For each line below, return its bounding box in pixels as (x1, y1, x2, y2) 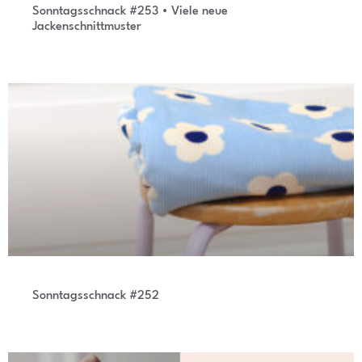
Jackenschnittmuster (32, 21, 141, 34)
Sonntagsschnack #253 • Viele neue (32, 6, 228, 19)
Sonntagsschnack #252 (32, 290, 159, 303)
